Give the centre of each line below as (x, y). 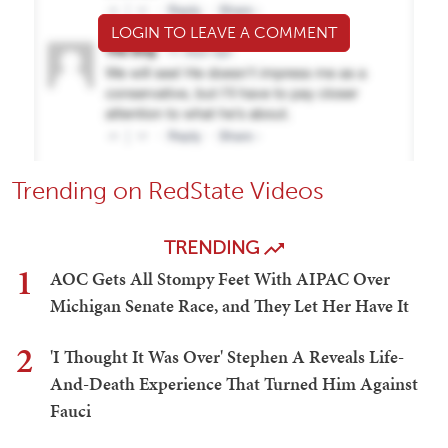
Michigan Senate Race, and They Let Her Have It (229, 306)
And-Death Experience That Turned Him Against (234, 384)
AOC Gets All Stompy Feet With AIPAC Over (220, 279)
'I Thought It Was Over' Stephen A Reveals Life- (227, 357)
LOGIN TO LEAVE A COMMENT (224, 33)
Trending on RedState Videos (168, 191)
